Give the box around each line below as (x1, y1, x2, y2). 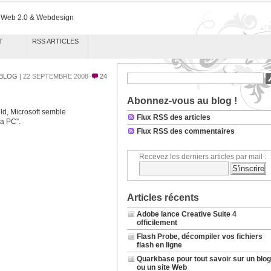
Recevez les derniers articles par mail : (139, 152, 266, 161)
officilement (136, 218, 177, 227)
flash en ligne (136, 241, 182, 249)
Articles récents (126, 192, 199, 203)
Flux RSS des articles (136, 113, 211, 122)
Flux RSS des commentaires (136, 127, 235, 135)
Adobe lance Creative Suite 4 (136, 210, 237, 218)
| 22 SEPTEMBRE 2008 (17, 73, 88, 80)
